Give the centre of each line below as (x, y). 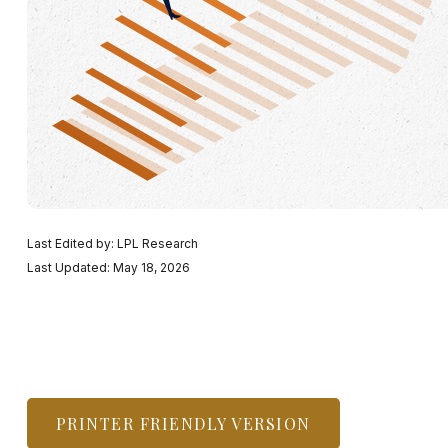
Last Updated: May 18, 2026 (108, 267)
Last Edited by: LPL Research (112, 243)
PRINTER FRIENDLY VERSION (183, 423)
